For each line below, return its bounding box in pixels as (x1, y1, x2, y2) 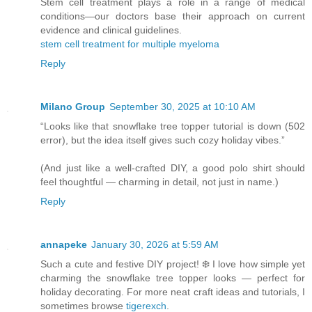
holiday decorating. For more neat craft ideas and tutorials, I (40, 286, 305, 297)
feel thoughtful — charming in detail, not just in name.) (40, 175, 279, 187)
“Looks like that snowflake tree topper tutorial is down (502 (40, 120, 305, 132)
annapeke (40, 238, 87, 250)
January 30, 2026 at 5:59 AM (91, 238, 219, 250)
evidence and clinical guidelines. (40, 24, 182, 36)
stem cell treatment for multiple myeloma (40, 38, 219, 49)
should (271, 162, 305, 173)
